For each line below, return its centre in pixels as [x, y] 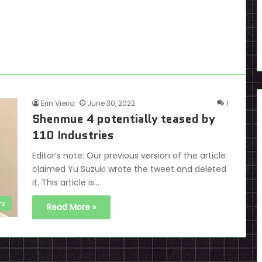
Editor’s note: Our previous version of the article [129, 156]
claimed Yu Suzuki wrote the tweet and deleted [129, 169]
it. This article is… [66, 182]
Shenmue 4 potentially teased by [124, 119]
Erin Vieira [58, 103]
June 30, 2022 [111, 103]
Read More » [71, 207]
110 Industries [73, 135]
